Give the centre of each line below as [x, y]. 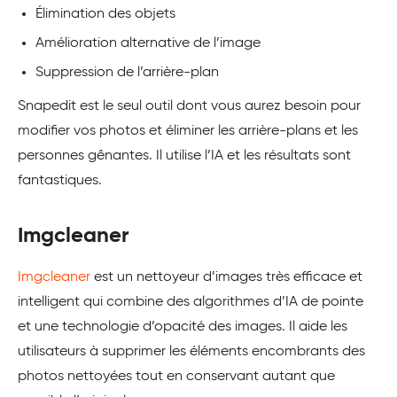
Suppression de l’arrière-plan [127, 72]
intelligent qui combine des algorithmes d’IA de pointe [191, 302]
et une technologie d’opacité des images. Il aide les [183, 327]
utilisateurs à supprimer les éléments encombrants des [191, 351]
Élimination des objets [105, 14]
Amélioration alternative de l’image [148, 43]
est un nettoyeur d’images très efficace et [226, 277]
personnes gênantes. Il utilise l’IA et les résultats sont [184, 156]
